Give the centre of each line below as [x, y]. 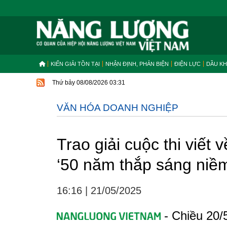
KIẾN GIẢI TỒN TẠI [75, 64]
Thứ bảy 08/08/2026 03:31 [89, 83]
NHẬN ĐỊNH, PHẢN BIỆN [137, 64]
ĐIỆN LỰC [187, 64]
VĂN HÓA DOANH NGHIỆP [118, 108]
